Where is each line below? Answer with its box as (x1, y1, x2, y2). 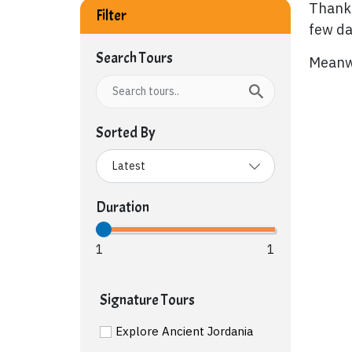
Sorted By (96, 123, 156, 142)
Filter (96, 5, 126, 25)
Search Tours (96, 48, 173, 68)
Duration (96, 197, 149, 217)
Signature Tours (100, 290, 195, 310)
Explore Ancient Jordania (115, 323, 253, 339)
